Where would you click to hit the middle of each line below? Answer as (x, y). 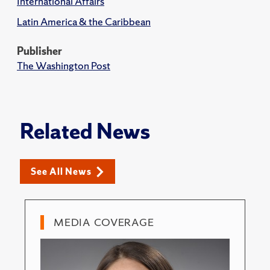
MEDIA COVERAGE (104, 222)
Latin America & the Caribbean (84, 21)
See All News (61, 171)
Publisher (39, 51)
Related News (85, 131)
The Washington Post (64, 65)
